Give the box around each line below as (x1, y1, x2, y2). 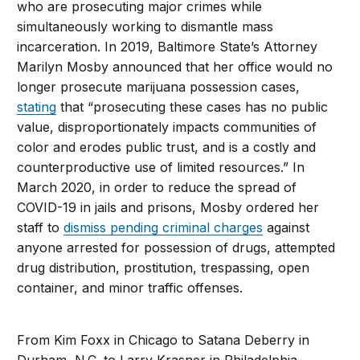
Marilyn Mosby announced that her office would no (17, 58, 333, 75)
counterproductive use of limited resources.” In (17, 158, 305, 175)
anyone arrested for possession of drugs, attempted (17, 239, 336, 256)
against (263, 219, 310, 235)
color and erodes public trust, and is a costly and (17, 138, 317, 155)
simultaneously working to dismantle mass (17, 18, 274, 35)
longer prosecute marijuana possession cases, (17, 78, 301, 95)
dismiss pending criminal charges (63, 219, 264, 235)
